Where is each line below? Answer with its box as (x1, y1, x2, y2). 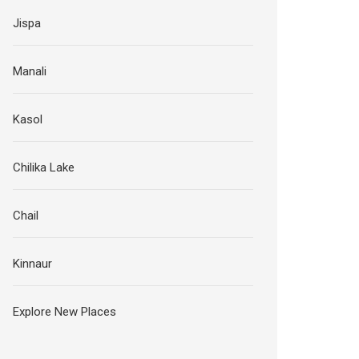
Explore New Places (13, 305, 117, 319)
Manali (13, 64, 47, 79)
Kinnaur (13, 256, 53, 271)
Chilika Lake (13, 160, 75, 175)
